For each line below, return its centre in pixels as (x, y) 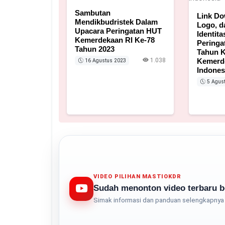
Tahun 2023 (95, 49)
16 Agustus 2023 (104, 60)
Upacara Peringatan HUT (118, 31)
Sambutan (93, 13)
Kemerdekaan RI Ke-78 (115, 40)
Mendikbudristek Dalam (116, 22)
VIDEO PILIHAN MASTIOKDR (137, 177)
